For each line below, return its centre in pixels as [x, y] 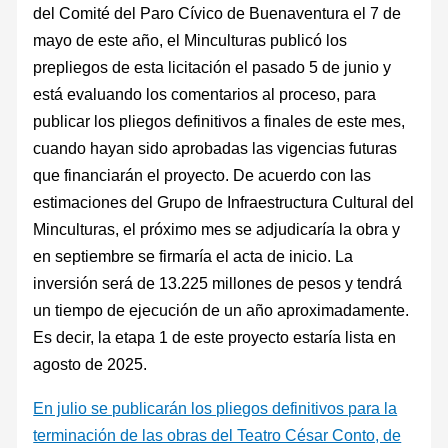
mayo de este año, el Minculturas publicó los [190, 40]
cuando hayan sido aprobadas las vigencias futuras [215, 148]
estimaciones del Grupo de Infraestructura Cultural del [224, 202]
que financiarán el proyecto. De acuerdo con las [202, 175]
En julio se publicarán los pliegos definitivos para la [215, 407]
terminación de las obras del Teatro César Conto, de [217, 434]
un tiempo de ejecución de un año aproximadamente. [221, 310]
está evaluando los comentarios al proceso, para [205, 94]
